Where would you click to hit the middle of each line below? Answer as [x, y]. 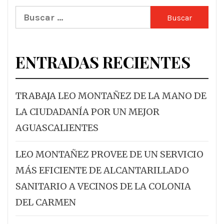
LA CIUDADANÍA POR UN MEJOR [87, 112]
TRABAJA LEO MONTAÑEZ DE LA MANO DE [111, 96]
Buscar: [31, 14]
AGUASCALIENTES [57, 128]
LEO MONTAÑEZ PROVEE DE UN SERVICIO [109, 154]
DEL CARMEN [46, 202]
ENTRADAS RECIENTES [103, 62]
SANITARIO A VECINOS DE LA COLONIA [103, 186]
